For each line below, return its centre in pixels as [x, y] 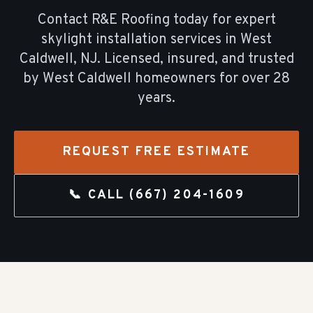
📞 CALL [99, 195]
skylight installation [104, 40]
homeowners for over [202, 79]
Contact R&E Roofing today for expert [156, 20]
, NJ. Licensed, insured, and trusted [183, 59]
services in [205, 40]
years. [156, 99]
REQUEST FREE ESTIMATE [156, 152]
